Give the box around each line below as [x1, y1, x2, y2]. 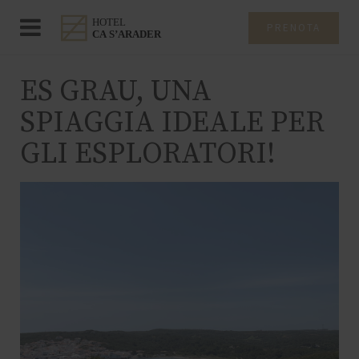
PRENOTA [267, 21, 321, 34]
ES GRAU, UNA [20, 74, 212, 110]
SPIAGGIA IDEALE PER [20, 105, 325, 141]
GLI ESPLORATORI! [20, 136, 276, 172]
